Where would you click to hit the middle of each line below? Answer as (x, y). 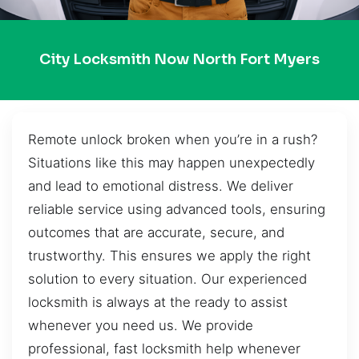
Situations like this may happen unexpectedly (171, 162)
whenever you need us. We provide (141, 325)
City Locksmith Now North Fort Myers (179, 60)
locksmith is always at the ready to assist (158, 302)
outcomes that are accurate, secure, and (156, 232)
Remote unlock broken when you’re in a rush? (173, 139)
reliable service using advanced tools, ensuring (177, 209)
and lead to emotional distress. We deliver (161, 186)
